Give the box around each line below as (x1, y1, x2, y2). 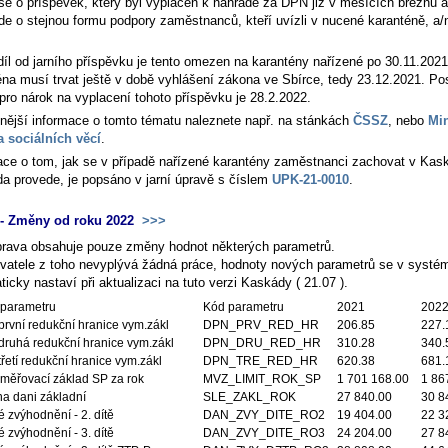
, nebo (388, 113, 428, 129)
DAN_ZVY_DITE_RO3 (203, 425, 325, 440)
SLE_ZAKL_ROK (203, 389, 296, 404)
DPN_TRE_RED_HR (203, 353, 318, 368)
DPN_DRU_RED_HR (203, 335, 321, 350)
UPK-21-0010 (272, 172, 349, 188)
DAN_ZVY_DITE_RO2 (203, 407, 325, 422)
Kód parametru (203, 299, 284, 314)
